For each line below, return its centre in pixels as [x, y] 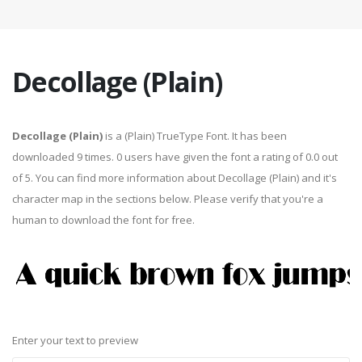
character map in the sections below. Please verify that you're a [168, 199]
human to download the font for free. [103, 220]
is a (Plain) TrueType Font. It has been [195, 136]
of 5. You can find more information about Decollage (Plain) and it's [175, 178]
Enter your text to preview [75, 341]
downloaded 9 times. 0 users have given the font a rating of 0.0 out [175, 157]
